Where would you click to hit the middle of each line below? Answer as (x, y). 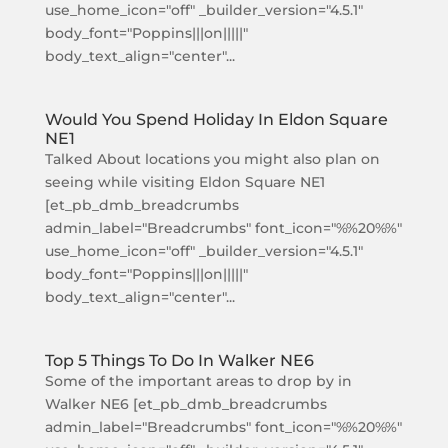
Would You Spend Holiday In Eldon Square (216, 119)
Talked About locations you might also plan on (212, 159)
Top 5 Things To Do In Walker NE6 (179, 360)
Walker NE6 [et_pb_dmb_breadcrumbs (185, 404)
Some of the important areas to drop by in (198, 381)
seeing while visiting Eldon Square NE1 (184, 182)
